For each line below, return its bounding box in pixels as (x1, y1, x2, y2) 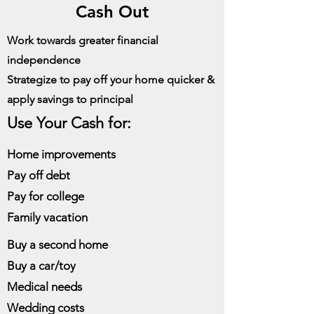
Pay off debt (7, 168, 70, 182)
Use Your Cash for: (7, 114, 131, 132)
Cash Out (76, 1, 149, 22)
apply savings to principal (7, 93, 133, 106)
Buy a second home (7, 238, 108, 252)
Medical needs (7, 280, 82, 294)
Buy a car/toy (7, 259, 76, 273)
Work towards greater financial (7, 34, 158, 47)
